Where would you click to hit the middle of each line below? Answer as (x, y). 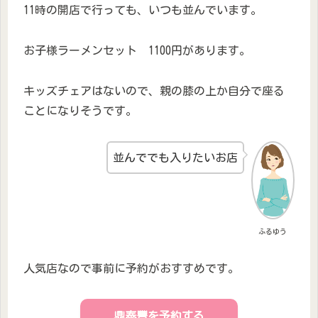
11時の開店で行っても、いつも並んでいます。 (143, 10)
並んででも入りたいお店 (175, 157)
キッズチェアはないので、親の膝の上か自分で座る (154, 91)
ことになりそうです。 (80, 110)
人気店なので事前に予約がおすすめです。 (131, 268)
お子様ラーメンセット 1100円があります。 (137, 50)
